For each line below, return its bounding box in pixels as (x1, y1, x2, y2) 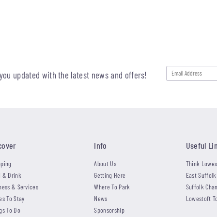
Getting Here (94, 170, 126, 179)
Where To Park (94, 182, 130, 191)
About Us (94, 159, 116, 168)
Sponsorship (94, 205, 124, 214)
